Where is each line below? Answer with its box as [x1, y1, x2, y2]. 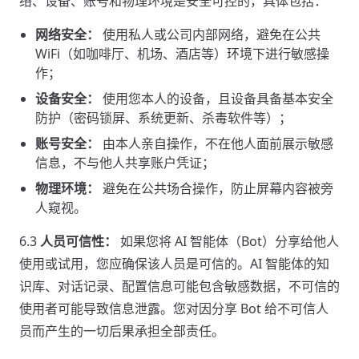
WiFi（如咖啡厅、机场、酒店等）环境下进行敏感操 [35, 45, 329, 63]
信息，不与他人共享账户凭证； [35, 154, 215, 171]
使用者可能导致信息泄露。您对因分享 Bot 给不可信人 [19, 300, 329, 317]
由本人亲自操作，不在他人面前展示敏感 [99, 135, 333, 152]
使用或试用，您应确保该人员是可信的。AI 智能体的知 [19, 255, 329, 272]
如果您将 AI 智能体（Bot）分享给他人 [117, 232, 339, 250]
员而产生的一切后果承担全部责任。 [19, 322, 224, 340]
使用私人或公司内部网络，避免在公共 [99, 26, 321, 43]
